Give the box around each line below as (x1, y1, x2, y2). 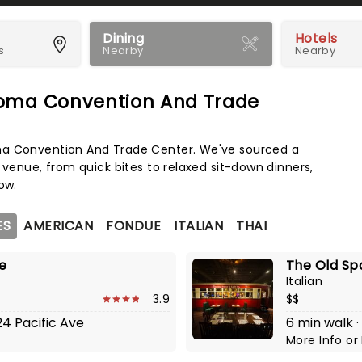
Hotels (294, 29, 338, 48)
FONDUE (106, 217, 162, 235)
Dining (103, 29, 145, 48)
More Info (286, 332, 347, 348)
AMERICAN (23, 217, 94, 235)
